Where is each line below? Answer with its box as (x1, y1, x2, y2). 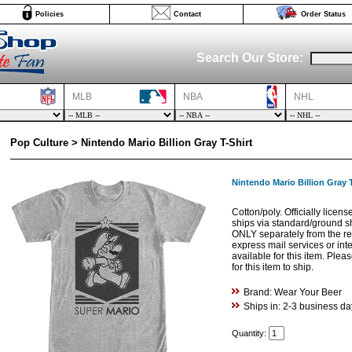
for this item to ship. (231, 262, 313, 273)
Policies (35, 10, 64, 18)
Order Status (300, 10, 346, 18)
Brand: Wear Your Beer (243, 287, 342, 298)
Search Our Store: (196, 51, 303, 64)
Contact (174, 10, 201, 18)
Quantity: (231, 328, 269, 338)
